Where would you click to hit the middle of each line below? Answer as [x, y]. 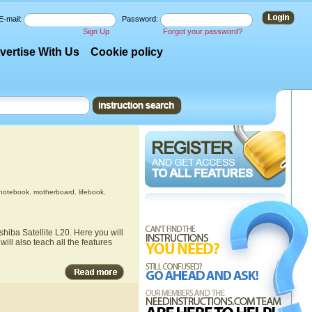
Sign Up [96, 31]
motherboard [54, 192]
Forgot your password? [203, 31]
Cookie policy [127, 52]
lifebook [91, 192]
